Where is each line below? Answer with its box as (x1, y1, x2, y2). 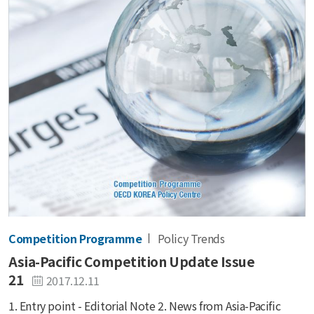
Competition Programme (8, 229, 142, 247)
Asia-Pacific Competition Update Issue (8, 252, 255, 272)
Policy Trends (157, 229, 225, 247)
